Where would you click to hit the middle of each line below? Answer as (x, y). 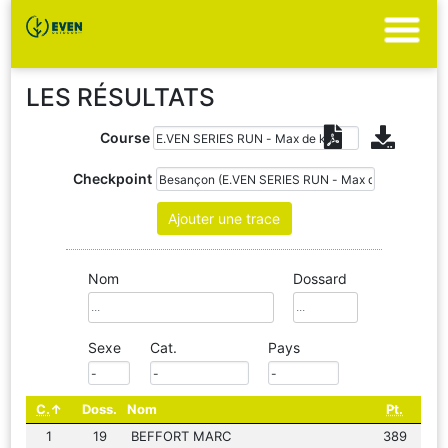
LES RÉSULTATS (121, 96)
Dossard (319, 279)
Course (124, 137)
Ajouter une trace (224, 219)
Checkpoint (113, 179)
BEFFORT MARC (181, 436)
